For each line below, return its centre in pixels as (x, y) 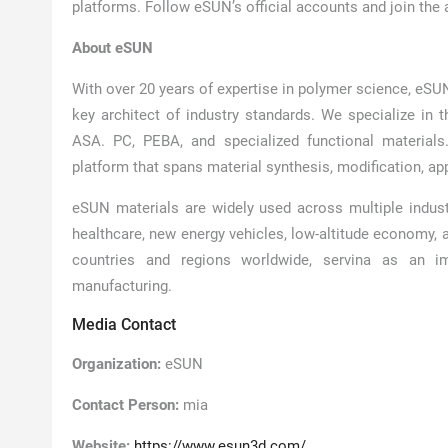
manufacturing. (122, 286)
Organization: (116, 364)
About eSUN (112, 48)
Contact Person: (125, 405)
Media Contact (124, 324)
